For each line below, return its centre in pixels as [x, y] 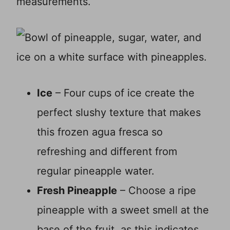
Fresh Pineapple [77, 191]
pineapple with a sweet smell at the [123, 210]
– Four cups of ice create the [123, 93]
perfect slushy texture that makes [119, 113]
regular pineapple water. [96, 171]
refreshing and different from [107, 152]
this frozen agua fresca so [100, 132]
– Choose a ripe [157, 191]
